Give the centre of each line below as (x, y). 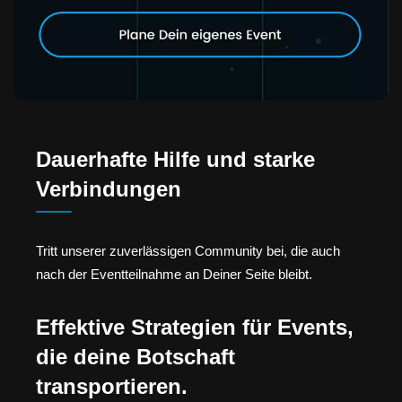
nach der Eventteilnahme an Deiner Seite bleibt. (174, 275)
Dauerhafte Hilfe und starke (175, 160)
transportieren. (112, 386)
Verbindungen (109, 189)
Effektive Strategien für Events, (195, 327)
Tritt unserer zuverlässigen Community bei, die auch (188, 251)
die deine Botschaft (135, 356)
